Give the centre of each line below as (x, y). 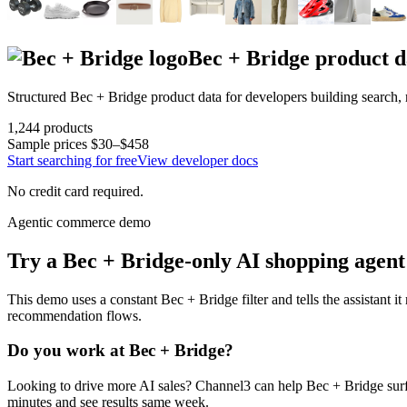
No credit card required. (75, 191)
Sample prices (49, 144)
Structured (39, 96)
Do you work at (68, 351)
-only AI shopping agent (295, 260)
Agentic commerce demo (79, 222)
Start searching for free (72, 160)
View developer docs (198, 160)
